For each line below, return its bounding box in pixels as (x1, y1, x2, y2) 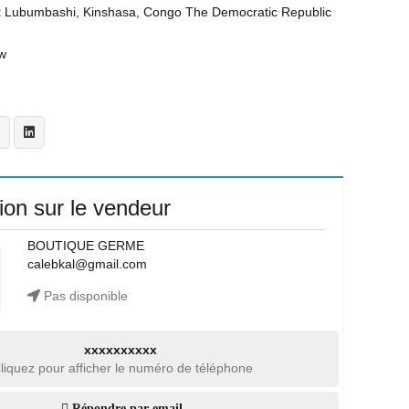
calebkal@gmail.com (26, 257, 147, 271)
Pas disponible (39, 288, 128, 303)
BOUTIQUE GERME (26, 238, 144, 253)
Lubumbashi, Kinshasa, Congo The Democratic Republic (5, 5, 331, 19)
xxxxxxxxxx (83, 342, 157, 357)
